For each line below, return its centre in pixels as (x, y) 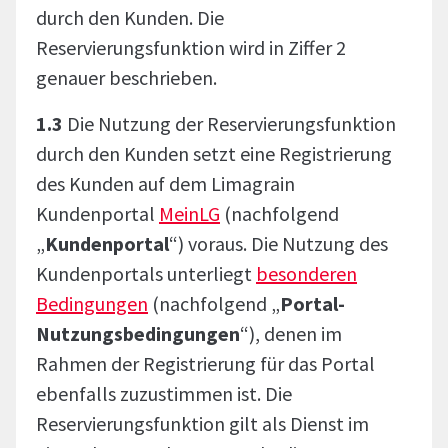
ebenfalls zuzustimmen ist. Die (164, 393)
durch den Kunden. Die (130, 17)
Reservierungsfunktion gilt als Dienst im (202, 423)
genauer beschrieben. (126, 77)
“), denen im (291, 333)
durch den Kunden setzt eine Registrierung (214, 153)
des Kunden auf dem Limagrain (165, 183)
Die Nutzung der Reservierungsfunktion (231, 123)
